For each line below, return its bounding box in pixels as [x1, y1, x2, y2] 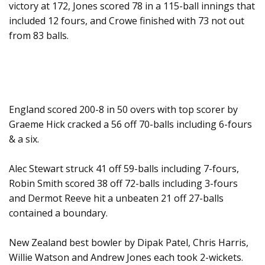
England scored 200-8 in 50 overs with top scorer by [9, 103, 238, 117]
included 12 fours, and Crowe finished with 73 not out [9, 14, 244, 28]
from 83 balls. [9, 29, 69, 43]
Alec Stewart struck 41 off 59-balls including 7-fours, [9, 162, 239, 176]
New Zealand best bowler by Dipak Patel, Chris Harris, [9, 236, 248, 250]
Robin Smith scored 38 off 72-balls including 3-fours [9, 177, 238, 190]
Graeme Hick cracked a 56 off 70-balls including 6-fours [9, 118, 252, 131]
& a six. [9, 132, 39, 146]
